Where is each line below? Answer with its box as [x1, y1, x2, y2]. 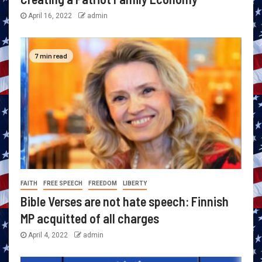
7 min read [35, 51, 67, 60]
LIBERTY [123, 180, 147, 187]
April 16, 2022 [26, 12, 74, 20]
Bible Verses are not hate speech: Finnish [20, 194, 229, 209]
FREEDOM [88, 180, 117, 187]
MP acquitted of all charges [20, 211, 159, 226]
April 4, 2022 [26, 231, 70, 240]
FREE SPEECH [43, 180, 82, 187]
